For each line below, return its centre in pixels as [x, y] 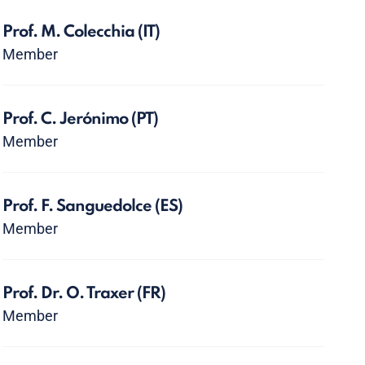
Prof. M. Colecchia [70, 33]
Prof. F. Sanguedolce [79, 207]
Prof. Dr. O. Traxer [70, 294]
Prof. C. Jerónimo [67, 120]
